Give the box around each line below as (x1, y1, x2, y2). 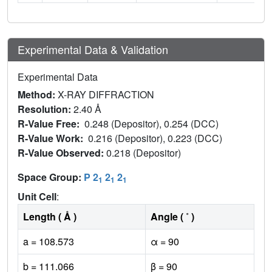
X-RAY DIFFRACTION (58, 87, 154, 101)
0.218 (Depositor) (106, 145, 183, 160)
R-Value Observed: (18, 145, 106, 160)
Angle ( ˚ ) (151, 209, 194, 223)
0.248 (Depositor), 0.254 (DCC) (84, 116, 221, 131)
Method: (18, 87, 58, 101)
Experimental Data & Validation (18, 41, 168, 57)
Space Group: (18, 169, 84, 184)
